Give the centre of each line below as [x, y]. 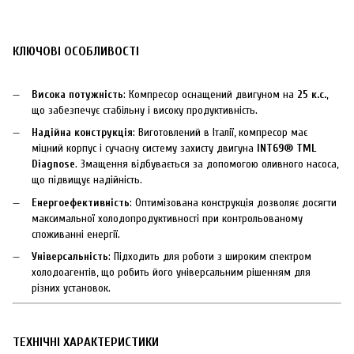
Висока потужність [77, 94]
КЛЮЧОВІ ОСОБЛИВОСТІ [76, 51]
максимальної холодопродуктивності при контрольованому [167, 218]
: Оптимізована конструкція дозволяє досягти [233, 202]
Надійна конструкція [82, 133]
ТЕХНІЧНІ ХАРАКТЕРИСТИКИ [86, 342]
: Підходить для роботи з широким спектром [210, 256]
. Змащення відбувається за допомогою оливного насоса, [207, 164]
